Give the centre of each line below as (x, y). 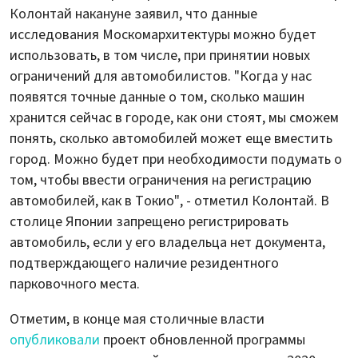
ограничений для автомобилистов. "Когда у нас (161, 76)
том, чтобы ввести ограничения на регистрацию (161, 180)
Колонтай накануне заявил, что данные (133, 14)
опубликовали (56, 340)
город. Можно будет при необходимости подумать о (176, 159)
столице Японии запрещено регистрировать (149, 221)
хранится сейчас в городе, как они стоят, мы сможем (174, 117)
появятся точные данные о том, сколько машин (157, 97)
